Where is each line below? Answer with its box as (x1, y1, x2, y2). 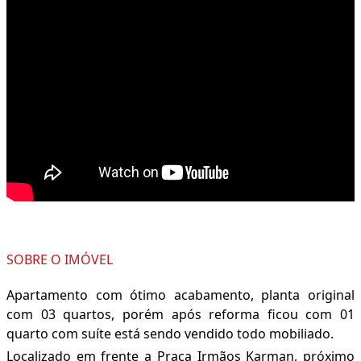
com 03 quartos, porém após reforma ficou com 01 (6, 305, 355, 324)
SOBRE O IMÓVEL (6, 251, 113, 269)
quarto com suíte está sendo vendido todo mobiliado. (6, 325, 334, 343)
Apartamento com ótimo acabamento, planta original (6, 286, 355, 305)
